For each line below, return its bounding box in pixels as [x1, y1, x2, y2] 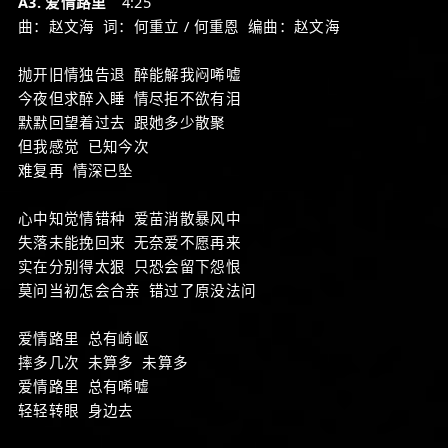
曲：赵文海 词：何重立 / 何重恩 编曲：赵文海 [18, 16, 340, 36]
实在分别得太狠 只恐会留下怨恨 [18, 256, 241, 276]
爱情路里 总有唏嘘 [18, 376, 149, 396]
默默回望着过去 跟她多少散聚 [18, 112, 226, 132]
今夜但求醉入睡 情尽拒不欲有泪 [18, 88, 241, 108]
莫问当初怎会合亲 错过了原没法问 [18, 280, 257, 300]
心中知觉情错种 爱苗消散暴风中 [18, 208, 241, 228]
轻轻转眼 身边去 [18, 400, 134, 420]
